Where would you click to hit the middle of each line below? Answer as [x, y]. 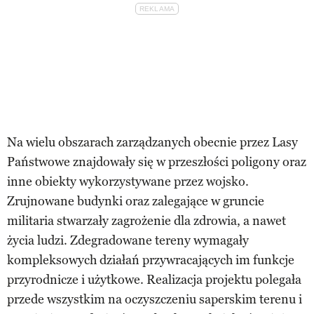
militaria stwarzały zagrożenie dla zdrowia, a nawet [146, 220]
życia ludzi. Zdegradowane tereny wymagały [128, 240]
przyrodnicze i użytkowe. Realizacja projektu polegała [154, 279]
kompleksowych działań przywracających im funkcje [151, 260]
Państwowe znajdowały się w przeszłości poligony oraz [157, 162]
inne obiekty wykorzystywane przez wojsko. [128, 181]
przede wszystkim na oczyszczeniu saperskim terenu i [155, 299]
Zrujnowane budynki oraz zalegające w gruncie [136, 201]
